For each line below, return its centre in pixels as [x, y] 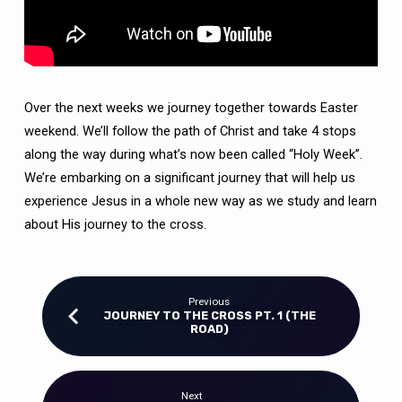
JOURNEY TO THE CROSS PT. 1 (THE [209, 316]
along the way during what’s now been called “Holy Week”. [193, 154]
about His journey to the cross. [115, 224]
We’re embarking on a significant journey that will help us [189, 177]
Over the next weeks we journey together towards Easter [191, 107]
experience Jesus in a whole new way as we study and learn [200, 201]
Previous [210, 301]
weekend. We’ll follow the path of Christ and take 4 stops [190, 131]
